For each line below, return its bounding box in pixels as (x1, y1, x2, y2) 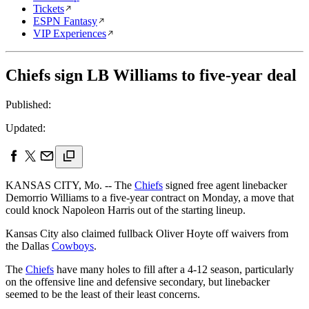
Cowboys (52, 239, 94, 252)
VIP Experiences (33, 28, 106, 39)
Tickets (33, 3, 64, 14)
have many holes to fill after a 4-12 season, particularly (54, 263, 294, 275)
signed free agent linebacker (163, 179, 287, 191)
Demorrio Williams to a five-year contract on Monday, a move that (6, 191, 294, 203)
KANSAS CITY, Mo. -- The (6, 179, 134, 191)
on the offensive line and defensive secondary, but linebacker (6, 275, 270, 288)
